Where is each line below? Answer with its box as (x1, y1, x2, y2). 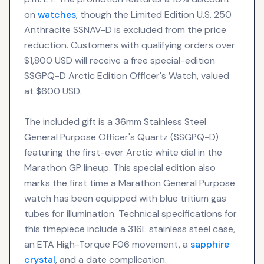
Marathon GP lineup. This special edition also (24, 161, 216, 174)
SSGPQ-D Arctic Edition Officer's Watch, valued (24, 69, 229, 82)
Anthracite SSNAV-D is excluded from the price (24, 23, 226, 36)
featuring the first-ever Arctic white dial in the (24, 146, 222, 159)
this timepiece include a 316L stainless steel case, (24, 222, 235, 235)
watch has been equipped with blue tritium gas (24, 192, 226, 204)
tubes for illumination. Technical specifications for (24, 207, 237, 220)
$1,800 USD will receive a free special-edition (24, 54, 215, 67)
